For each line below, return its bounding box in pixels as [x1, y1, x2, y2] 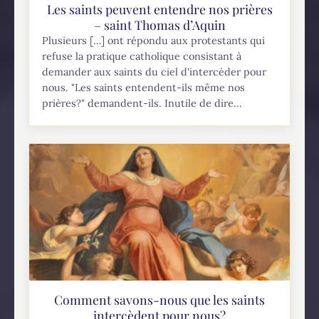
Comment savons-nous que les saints [54, 291, 265, 308]
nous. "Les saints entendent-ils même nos [42, 81, 246, 95]
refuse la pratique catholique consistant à [42, 50, 242, 63]
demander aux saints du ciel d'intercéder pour [42, 66, 267, 79]
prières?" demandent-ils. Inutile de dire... [42, 97, 243, 110]
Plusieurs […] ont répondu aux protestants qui [42, 34, 266, 48]
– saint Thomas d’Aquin [93, 16, 226, 33]
